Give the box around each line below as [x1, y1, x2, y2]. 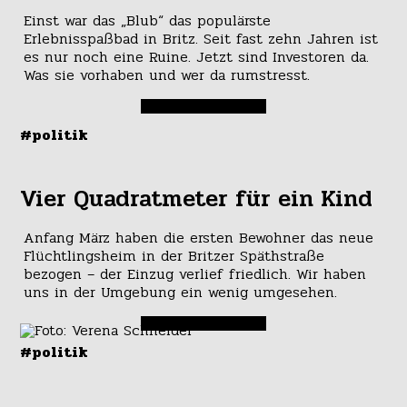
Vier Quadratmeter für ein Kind [20, 181, 373, 218]
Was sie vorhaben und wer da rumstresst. [23, 64, 310, 87]
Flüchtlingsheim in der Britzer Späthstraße [23, 243, 324, 267]
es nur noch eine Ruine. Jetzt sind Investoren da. [23, 45, 369, 69]
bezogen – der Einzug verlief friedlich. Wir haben [23, 262, 366, 285]
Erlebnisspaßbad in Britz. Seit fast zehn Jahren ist [23, 27, 378, 51]
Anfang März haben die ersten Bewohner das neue [23, 225, 373, 249]
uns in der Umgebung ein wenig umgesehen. [23, 280, 337, 303]
